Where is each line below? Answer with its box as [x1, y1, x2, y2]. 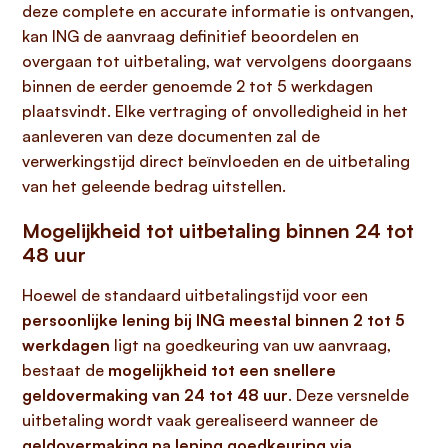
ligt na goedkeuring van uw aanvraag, [110, 335, 391, 355]
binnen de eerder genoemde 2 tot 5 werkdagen [22, 76, 373, 96]
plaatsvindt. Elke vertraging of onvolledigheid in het [22, 101, 408, 121]
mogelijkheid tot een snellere [108, 360, 336, 380]
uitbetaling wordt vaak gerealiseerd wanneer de [22, 410, 378, 430]
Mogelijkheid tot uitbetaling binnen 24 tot [22, 218, 414, 243]
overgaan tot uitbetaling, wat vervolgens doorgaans [22, 51, 412, 71]
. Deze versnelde [288, 385, 409, 405]
